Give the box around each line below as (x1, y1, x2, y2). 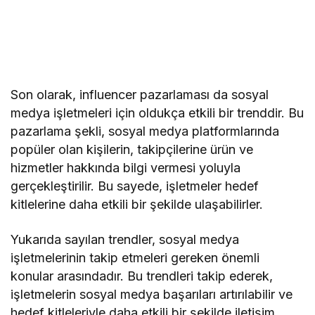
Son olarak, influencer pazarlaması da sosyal (11, 87, 269, 103)
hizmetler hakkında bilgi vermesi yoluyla (11, 160, 241, 176)
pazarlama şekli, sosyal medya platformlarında (11, 124, 280, 139)
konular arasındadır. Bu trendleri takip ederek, (11, 269, 274, 284)
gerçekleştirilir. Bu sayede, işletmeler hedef (11, 179, 259, 194)
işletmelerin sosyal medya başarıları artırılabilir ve (11, 287, 293, 302)
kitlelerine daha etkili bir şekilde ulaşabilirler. (11, 197, 264, 212)
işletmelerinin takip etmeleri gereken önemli (11, 250, 260, 266)
